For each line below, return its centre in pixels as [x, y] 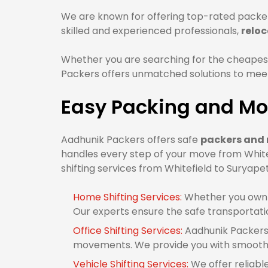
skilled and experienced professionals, [151, 31]
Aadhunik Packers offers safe [131, 140]
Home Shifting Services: [129, 197]
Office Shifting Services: [129, 231]
